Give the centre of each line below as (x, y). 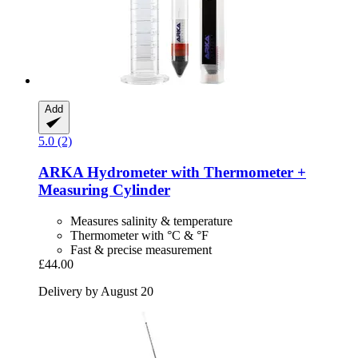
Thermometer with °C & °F (139, 235)
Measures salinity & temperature (151, 221)
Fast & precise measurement (141, 249)
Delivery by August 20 (96, 291)
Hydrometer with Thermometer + (195, 173)
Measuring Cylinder (104, 190)
